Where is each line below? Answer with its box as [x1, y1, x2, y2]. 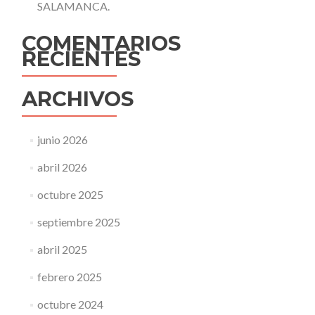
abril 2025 [37, 243, 87, 256]
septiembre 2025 [37, 215, 120, 229]
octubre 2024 [37, 297, 103, 311]
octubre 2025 [37, 188, 103, 201]
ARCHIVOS [22, 86, 134, 111]
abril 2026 [37, 160, 87, 174]
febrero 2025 [37, 270, 102, 283]
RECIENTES [22, 46, 141, 71]
